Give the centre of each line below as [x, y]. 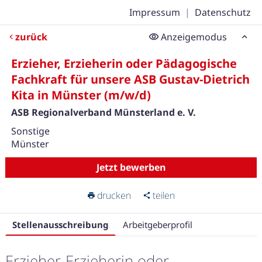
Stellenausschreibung [60, 224]
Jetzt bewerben [131, 167]
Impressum [155, 12]
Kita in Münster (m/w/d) [81, 95]
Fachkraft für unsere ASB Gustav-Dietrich [130, 79]
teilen [164, 195]
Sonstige [30, 131]
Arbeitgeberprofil [157, 224]
